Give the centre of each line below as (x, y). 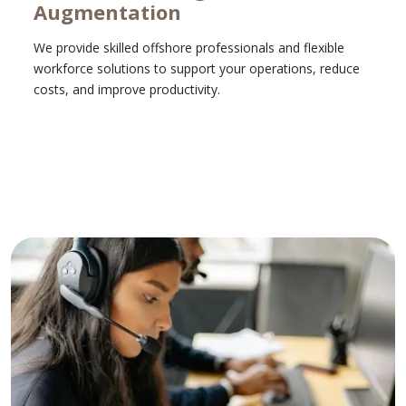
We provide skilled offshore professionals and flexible (189, 48)
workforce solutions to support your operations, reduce (197, 68)
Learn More (197, 169)
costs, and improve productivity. (127, 89)
